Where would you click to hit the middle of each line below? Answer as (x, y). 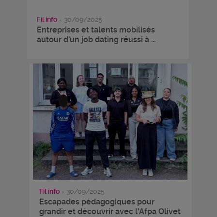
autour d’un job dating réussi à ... (96, 39)
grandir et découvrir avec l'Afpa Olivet (110, 211)
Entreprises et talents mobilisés (96, 30)
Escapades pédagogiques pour (97, 202)
